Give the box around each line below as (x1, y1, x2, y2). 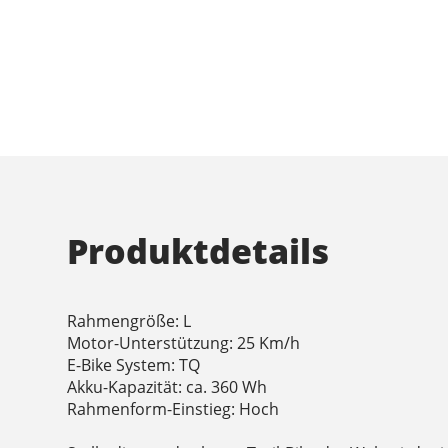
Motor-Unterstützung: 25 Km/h (67, 332, 301, 355)
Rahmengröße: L (67, 310, 192, 333)
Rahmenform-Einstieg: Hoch (67, 398, 280, 421)
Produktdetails (67, 228, 330, 275)
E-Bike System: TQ (67, 354, 201, 377)
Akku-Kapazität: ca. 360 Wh (67, 376, 268, 399)
